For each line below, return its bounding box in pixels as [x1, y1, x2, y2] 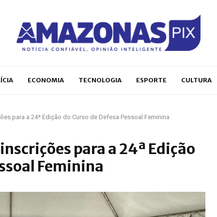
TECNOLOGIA [78, 76, 122, 84]
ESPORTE [136, 76, 167, 84]
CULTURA [181, 76, 212, 84]
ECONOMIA [28, 76, 64, 84]
